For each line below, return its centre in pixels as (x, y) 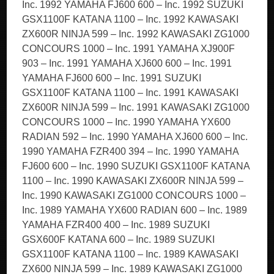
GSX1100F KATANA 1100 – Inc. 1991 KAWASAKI (131, 93)
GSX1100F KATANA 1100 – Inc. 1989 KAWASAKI (131, 254)
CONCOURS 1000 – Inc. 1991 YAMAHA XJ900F (129, 49)
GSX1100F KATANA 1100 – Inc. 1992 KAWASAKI (131, 19)
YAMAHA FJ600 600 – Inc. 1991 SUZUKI (112, 78)
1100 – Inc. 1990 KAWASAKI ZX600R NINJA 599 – (133, 181)
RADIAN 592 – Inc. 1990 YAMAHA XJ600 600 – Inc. (135, 137)
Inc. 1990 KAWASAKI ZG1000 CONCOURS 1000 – (134, 195)
